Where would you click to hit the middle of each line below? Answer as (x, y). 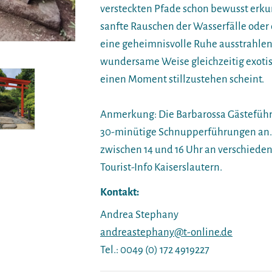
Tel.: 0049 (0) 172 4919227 (155, 250)
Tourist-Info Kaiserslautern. (161, 167)
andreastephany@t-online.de (166, 232)
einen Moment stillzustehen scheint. (182, 79)
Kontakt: (120, 192)
